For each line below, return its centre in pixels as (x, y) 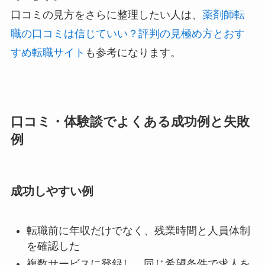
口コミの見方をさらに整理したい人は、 (106, 15)
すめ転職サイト (48, 53)
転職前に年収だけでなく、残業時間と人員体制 (138, 230)
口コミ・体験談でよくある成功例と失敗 (130, 122)
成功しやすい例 (52, 191)
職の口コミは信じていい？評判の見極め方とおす (127, 34)
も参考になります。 (133, 53)
